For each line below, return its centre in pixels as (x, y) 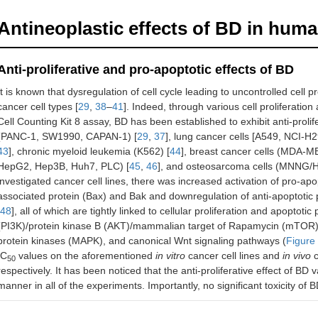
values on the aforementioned (86, 256)
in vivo (297, 256)
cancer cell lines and (234, 256)
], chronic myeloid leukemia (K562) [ (89, 151)
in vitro (170, 256)
